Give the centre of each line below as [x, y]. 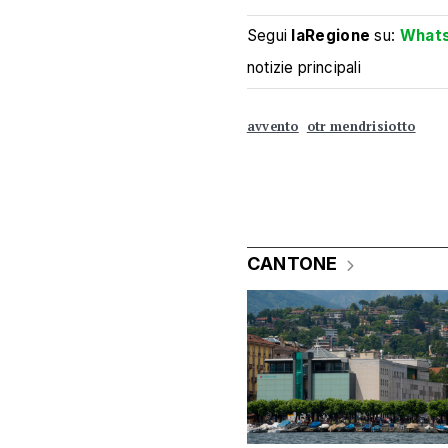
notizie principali [304, 67]
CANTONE [292, 263]
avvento [272, 127]
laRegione [331, 35]
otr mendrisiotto [361, 127]
